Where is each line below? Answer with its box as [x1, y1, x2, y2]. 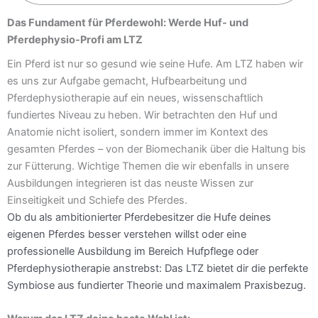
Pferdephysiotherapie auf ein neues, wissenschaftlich [7, 91, 263, 104]
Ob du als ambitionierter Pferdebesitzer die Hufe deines [7, 210, 271, 224]
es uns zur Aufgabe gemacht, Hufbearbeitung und [7, 74, 247, 87]
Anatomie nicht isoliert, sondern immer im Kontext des [7, 125, 268, 138]
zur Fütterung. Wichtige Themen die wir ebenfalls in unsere [7, 159, 289, 172]
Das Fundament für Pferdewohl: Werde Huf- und [7, 16, 248, 29]
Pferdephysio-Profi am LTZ [7, 33, 143, 46]
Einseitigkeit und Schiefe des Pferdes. [7, 193, 187, 207]
